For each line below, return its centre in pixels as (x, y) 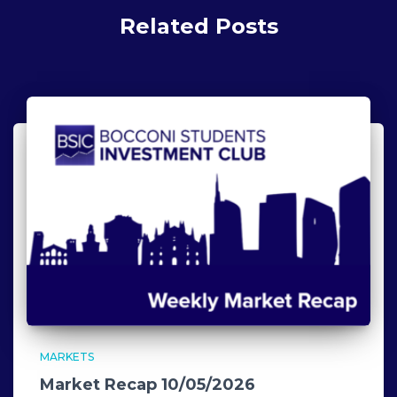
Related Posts (198, 27)
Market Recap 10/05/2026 (148, 384)
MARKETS (67, 356)
